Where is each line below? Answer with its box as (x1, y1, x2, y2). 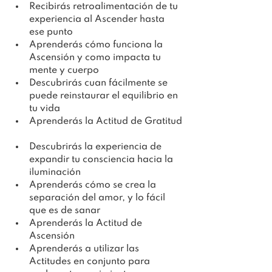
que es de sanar (29, 206, 100, 216)
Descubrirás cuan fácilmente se (29, 78, 170, 88)
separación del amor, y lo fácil (29, 193, 168, 203)
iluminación (29, 168, 81, 177)
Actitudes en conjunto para (29, 257, 152, 267)
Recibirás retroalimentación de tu (29, 2, 180, 12)
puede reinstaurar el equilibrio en (29, 91, 180, 101)
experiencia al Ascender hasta (29, 15, 167, 24)
